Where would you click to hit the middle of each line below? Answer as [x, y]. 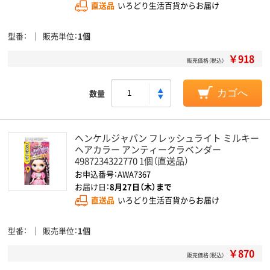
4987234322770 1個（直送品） [132, 161]
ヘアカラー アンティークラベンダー [148, 149]
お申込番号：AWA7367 [113, 174]
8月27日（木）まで [141, 187]
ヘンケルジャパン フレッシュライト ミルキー [167, 138]
